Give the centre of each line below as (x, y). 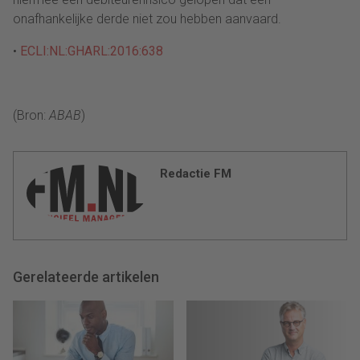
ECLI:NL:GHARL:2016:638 (92, 51)
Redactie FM (196, 173)
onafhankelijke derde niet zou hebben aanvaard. (147, 18)
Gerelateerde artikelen (86, 276)
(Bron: (31, 115)
